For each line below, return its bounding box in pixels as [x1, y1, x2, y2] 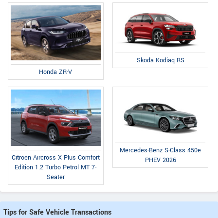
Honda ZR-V [39, 68, 73, 77]
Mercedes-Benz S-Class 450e [120, 146, 201, 155]
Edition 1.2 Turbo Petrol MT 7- [15, 163, 97, 172]
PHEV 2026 [145, 156, 176, 165]
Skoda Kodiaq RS [136, 56, 184, 65]
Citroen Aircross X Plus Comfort [11, 153, 100, 163]
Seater [46, 173, 65, 182]
